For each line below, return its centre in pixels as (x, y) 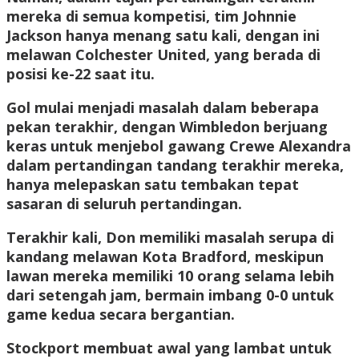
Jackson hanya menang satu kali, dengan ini (163, 36)
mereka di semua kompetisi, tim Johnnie (151, 16)
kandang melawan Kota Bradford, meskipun (165, 257)
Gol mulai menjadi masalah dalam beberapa (163, 108)
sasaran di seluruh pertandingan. (124, 204)
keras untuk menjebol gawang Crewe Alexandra (179, 146)
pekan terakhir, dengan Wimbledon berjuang (167, 127)
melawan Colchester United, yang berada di (163, 55)
